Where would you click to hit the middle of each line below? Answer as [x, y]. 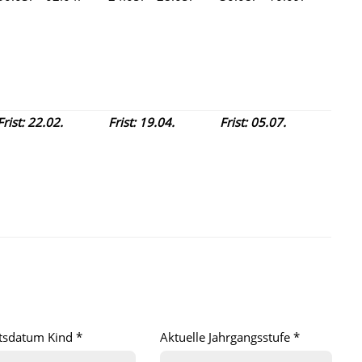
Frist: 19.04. [141, 122]
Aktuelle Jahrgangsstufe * [229, 337]
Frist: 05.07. [253, 122]
